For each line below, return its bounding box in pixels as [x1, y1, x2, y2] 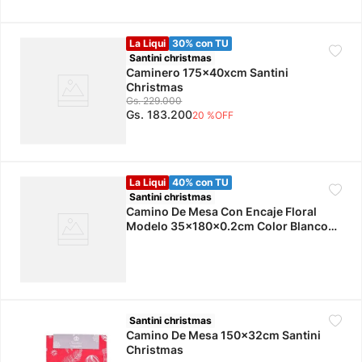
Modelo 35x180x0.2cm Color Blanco [126, 218, 329, 233]
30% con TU [172, 37, 229, 50]
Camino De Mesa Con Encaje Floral [126, 204, 318, 218]
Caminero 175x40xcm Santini [126, 65, 289, 80]
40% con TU [172, 175, 229, 188]
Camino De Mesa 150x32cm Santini [126, 327, 322, 342]
